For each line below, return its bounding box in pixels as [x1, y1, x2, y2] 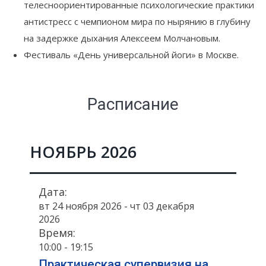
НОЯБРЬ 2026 [30, 141, 137, 163]
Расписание [87, 94, 179, 114]
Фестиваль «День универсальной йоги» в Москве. [24, 49, 239, 61]
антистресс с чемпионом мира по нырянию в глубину [24, 15, 251, 27]
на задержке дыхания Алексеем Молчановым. [24, 32, 220, 44]
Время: [39, 225, 75, 240]
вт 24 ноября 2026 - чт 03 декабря [39, 199, 194, 213]
